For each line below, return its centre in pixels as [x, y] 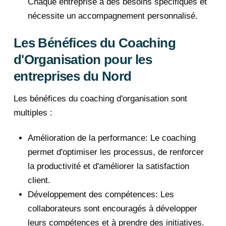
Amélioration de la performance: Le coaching [112, 138]
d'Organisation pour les [83, 59]
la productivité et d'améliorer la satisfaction [108, 166]
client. [39, 180]
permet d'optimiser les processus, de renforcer [116, 152]
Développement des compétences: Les [101, 194]
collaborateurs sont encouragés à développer [112, 208]
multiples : [33, 112]
